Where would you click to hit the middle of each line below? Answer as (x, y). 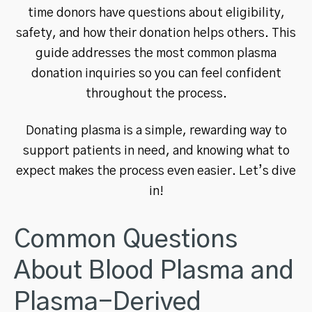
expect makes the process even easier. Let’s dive (156, 171)
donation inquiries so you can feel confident (156, 73)
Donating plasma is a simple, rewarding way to (156, 131)
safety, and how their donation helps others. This (156, 33)
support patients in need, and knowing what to (156, 151)
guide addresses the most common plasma (156, 53)
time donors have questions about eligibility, (156, 13)
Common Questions (126, 239)
